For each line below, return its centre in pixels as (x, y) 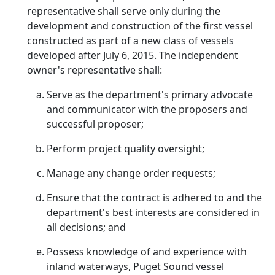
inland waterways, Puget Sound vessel (135, 266)
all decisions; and (86, 227)
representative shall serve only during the (124, 11)
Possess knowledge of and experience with (147, 252)
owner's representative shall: (95, 70)
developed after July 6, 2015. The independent (133, 55)
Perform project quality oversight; (126, 149)
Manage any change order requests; (131, 173)
